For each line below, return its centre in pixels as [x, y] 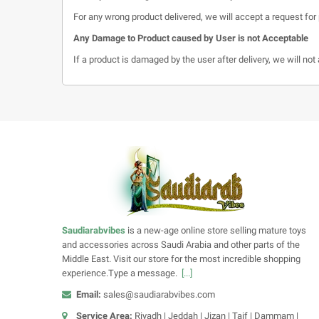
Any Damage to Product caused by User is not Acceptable [191, 38]
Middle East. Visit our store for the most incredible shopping [181, 258]
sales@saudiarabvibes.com [159, 294]
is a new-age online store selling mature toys [216, 230]
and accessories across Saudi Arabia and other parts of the [181, 244]
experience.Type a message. [122, 273]
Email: [90, 294]
